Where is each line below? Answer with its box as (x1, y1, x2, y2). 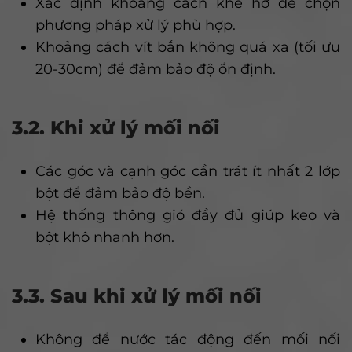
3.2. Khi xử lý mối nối (12, 116, 220, 140)
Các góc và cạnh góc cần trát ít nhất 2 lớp (35, 163, 340, 181)
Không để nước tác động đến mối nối (35, 331, 340, 349)
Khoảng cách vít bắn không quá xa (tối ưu (35, 38, 340, 57)
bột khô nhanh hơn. (35, 229, 174, 247)
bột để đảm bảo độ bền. (35, 185, 205, 203)
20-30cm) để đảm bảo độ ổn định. (35, 60, 276, 79)
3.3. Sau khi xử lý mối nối (12, 284, 262, 308)
